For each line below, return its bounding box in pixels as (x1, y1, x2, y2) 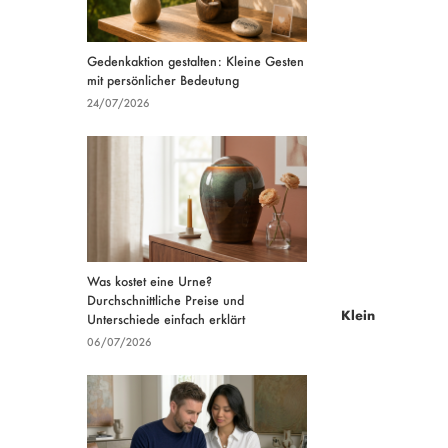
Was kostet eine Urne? (87, 270, 212, 290)
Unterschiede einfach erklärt (87, 308, 245, 328)
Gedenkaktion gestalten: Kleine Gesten (87, 50, 304, 70)
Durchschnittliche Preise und (87, 289, 244, 309)
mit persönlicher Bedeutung (87, 69, 239, 89)
